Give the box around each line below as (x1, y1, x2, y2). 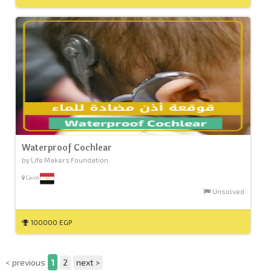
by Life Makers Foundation (21, 156, 108, 165)
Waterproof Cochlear (21, 142, 112, 155)
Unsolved (211, 187, 245, 196)
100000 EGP (28, 218, 72, 227)
